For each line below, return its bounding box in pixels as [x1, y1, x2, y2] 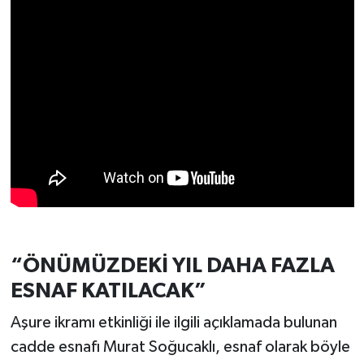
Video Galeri [43, 49, 127, 63]
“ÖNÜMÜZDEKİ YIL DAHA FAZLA [10, 254, 335, 276]
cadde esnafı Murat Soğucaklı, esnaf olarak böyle [10, 339, 350, 356]
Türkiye [43, 7, 93, 21]
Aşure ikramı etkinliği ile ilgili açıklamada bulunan [10, 314, 337, 331]
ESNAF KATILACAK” [10, 279, 206, 301]
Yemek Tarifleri [43, 132, 142, 145]
